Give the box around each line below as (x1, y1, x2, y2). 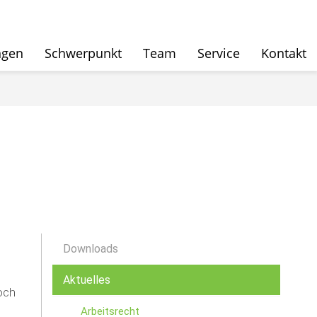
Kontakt (261, 45, 306, 62)
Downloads (62, 242, 118, 255)
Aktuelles (62, 273, 110, 287)
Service (197, 45, 240, 62)
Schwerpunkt (45, 45, 122, 62)
